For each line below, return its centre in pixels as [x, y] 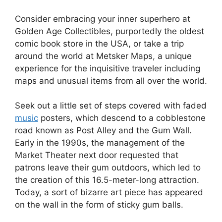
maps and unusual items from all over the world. [111, 81]
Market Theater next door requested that [97, 155]
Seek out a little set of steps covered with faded [111, 106]
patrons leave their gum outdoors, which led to [108, 167]
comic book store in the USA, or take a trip [99, 43]
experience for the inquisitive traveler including [108, 68]
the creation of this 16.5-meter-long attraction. [107, 180]
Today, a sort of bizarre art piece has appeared [109, 192]
